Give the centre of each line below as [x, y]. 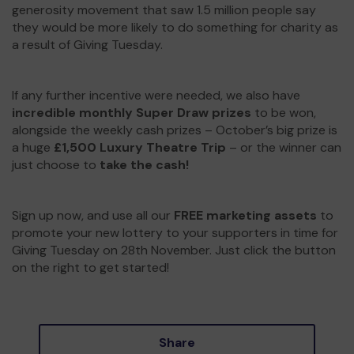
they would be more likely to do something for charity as [175, 27]
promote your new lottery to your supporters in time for [175, 233]
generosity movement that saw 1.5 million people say [164, 10]
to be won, [284, 113]
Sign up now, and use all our [93, 215]
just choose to [56, 165]
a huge [31, 147]
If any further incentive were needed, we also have [156, 95]
